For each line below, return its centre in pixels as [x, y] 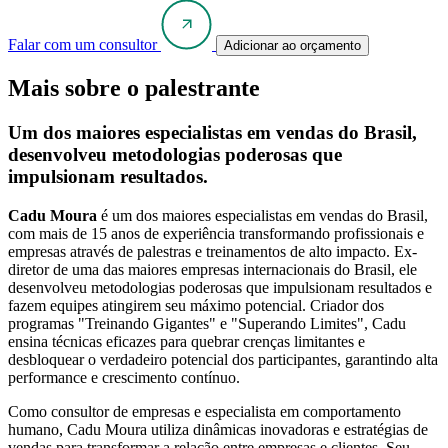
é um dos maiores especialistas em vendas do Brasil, [262, 216]
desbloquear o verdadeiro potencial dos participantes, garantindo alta [223, 360]
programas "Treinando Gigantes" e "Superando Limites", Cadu [207, 324]
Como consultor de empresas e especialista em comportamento [204, 412]
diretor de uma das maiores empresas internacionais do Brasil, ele [212, 270]
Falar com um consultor [82, 44]
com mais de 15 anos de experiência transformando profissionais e [216, 234]
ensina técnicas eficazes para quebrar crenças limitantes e [186, 342]
